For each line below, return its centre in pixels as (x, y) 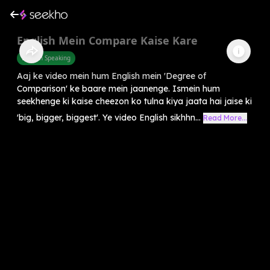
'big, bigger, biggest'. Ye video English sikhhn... (109, 117)
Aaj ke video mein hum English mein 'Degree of (111, 76)
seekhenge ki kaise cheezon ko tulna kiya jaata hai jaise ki (134, 101)
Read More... (225, 118)
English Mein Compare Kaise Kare (107, 40)
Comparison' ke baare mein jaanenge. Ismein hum (118, 88)
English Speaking (46, 58)
